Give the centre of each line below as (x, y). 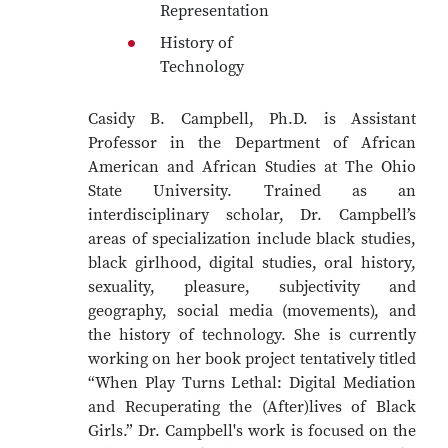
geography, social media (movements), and (252, 311)
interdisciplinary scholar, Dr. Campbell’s (252, 215)
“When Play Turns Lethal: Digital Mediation (252, 383)
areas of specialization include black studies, (252, 239)
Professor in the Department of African (252, 143)
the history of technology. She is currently (252, 335)
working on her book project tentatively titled (252, 359)
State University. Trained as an (252, 191)
